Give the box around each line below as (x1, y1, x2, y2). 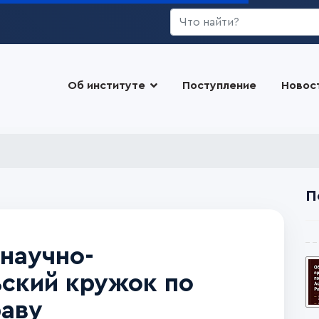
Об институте (67, 80, 145, 91)
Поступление (182, 80, 256, 91)
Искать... (169, 11, 217, 22)
